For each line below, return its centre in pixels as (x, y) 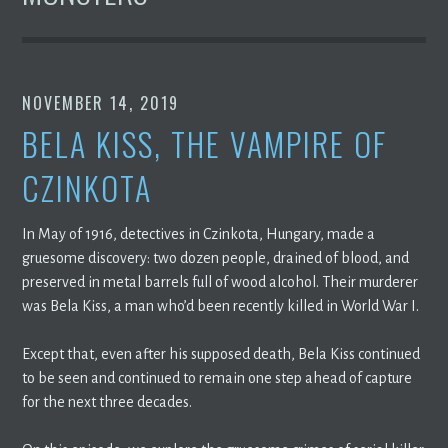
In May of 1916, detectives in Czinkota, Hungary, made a (199, 233)
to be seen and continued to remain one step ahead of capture (217, 377)
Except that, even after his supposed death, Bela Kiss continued (221, 353)
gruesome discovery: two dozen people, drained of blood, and (216, 257)
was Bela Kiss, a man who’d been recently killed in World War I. (221, 305)
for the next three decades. (107, 401)
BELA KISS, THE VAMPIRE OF (205, 143)
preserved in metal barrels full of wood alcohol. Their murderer (220, 281)
